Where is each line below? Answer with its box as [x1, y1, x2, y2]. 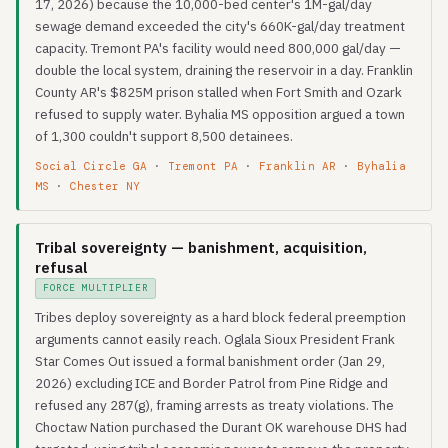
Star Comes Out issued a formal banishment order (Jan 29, [35, 352, 385, 370]
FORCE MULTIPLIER [43, 282, 149, 294]
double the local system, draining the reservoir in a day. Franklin [35, 61, 413, 79]
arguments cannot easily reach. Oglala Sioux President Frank [35, 330, 395, 348]
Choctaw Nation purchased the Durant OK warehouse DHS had [35, 418, 407, 436]
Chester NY [70, 179, 140, 193]
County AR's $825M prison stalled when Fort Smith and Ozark [35, 83, 402, 101]
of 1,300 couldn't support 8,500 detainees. [35, 127, 293, 145]
